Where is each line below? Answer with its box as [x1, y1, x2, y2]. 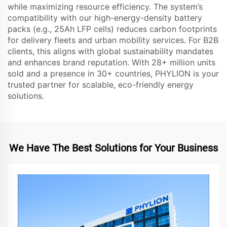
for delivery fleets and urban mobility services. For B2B [8, 35, 218, 46]
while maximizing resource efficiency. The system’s [8, 2, 203, 12]
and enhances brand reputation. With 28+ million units [8, 57, 215, 68]
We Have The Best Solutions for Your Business [9, 142, 218, 155]
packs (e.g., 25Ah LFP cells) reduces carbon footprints [8, 24, 217, 34]
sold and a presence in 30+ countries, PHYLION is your [8, 68, 219, 79]
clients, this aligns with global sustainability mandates [8, 46, 213, 57]
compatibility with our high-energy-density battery [8, 13, 202, 23]
